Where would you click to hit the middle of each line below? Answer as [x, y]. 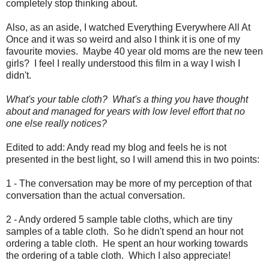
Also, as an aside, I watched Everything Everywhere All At [128, 27]
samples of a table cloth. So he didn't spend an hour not [125, 231]
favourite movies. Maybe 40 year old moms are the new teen [134, 51]
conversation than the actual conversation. [95, 195]
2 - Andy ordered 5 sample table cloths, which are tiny [119, 219]
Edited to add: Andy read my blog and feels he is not [116, 147]
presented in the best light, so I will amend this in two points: [133, 159]
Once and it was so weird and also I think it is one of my [123, 39]
